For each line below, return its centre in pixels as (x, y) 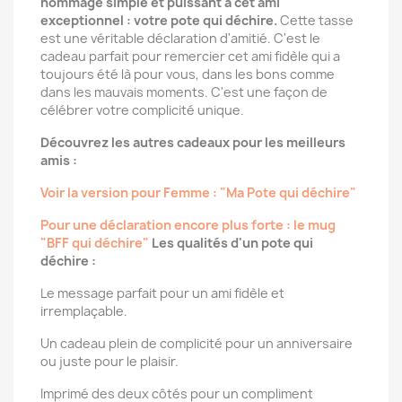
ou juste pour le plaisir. (109, 361)
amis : (59, 160)
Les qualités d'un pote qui (232, 243)
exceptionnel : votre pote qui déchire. (159, 20)
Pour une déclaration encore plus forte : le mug (188, 225)
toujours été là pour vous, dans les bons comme (188, 74)
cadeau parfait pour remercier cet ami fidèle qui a (190, 56)
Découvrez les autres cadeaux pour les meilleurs (193, 142)
